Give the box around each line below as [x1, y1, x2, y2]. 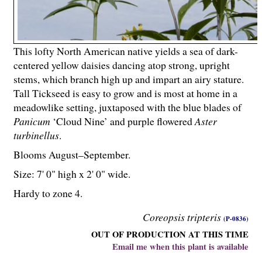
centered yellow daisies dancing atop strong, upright [13, 58, 230, 73]
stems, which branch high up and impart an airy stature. [13, 72, 244, 87]
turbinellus [13, 128, 59, 143]
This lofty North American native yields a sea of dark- [13, 44, 238, 58]
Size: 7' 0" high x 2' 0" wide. [13, 166, 130, 181]
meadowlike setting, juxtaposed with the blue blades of [13, 100, 242, 115]
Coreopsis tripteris [143, 210, 221, 225]
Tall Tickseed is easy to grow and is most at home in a [13, 86, 237, 101]
